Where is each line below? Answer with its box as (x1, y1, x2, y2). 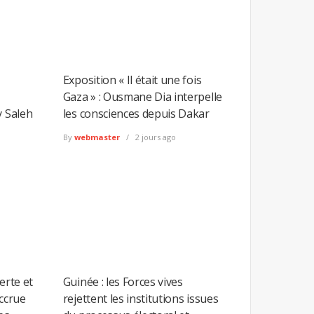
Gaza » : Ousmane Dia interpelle (62, 88, 222, 104)
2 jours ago (132, 132, 176, 143)
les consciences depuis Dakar (62, 105, 210, 121)
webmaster (74, 132, 120, 143)
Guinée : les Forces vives (62, 274, 183, 290)
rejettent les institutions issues (62, 291, 219, 307)
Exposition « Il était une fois (62, 71, 202, 88)
